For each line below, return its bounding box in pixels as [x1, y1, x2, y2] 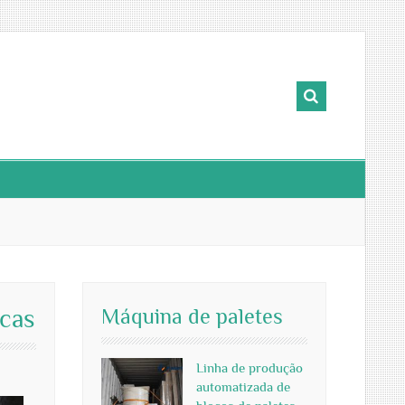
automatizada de [196, 379, 290, 394]
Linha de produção [196, 360, 303, 375]
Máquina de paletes [101, 304, 283, 328]
